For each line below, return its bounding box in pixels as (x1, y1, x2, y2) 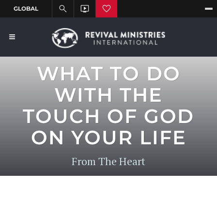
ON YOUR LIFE (31, 125, 186, 150)
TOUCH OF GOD (23, 104, 194, 128)
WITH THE (54, 83, 163, 107)
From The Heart (72, 154, 145, 169)
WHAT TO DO (36, 62, 181, 86)
